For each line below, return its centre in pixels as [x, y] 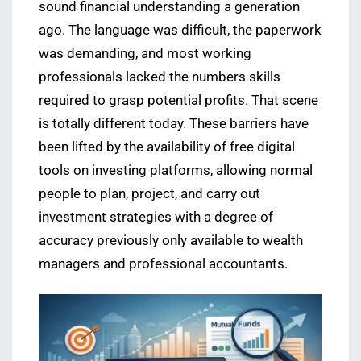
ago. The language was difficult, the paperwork [180, 30]
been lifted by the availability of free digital [167, 147]
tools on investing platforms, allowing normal [176, 170]
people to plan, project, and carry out [149, 194]
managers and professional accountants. [163, 264]
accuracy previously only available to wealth [171, 241]
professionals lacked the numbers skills [160, 77]
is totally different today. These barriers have [174, 124]
